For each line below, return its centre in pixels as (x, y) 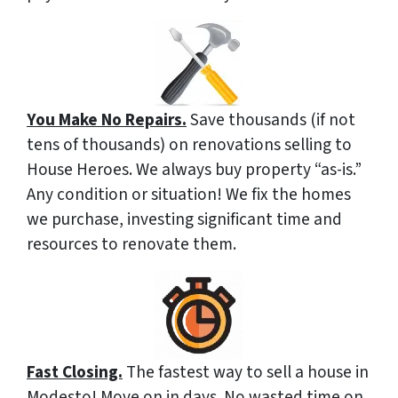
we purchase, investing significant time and (184, 220)
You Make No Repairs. (107, 120)
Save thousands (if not (271, 120)
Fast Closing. (75, 373)
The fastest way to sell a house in (246, 373)
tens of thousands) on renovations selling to (189, 145)
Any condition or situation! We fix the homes (189, 195)
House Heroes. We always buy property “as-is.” (194, 170)
